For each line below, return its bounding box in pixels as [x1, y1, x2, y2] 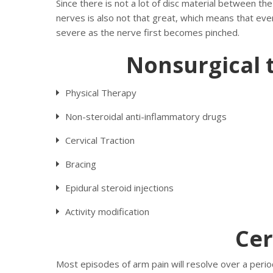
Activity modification [65, 205, 149, 218]
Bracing [65, 158, 96, 170]
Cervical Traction [65, 134, 135, 146]
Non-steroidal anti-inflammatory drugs [65, 110, 227, 122]
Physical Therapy [65, 87, 136, 99]
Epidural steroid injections [65, 182, 174, 194]
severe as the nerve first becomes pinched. [56, 26, 239, 38]
